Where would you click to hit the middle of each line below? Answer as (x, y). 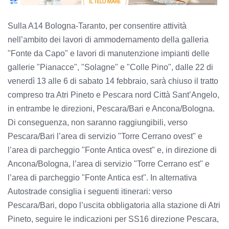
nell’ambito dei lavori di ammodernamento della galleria (108, 39)
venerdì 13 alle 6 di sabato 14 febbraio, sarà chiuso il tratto (113, 81)
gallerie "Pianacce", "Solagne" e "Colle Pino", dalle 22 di (110, 67)
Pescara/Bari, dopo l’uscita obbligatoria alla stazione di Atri (114, 205)
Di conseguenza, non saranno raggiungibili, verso (98, 122)
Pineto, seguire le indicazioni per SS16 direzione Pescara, (113, 219)
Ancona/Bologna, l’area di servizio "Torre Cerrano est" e (109, 164)
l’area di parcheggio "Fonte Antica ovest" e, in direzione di (112, 150)
